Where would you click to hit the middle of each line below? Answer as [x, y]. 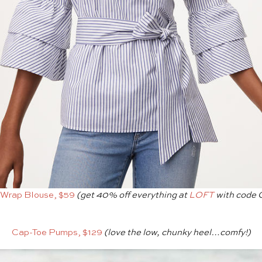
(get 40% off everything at [132, 195]
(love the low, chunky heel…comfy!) [176, 233]
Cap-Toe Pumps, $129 [57, 233]
